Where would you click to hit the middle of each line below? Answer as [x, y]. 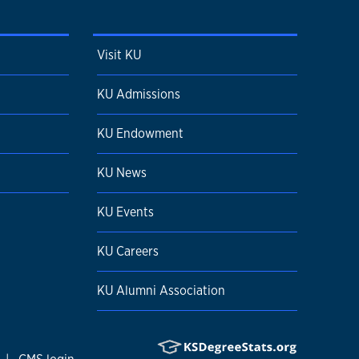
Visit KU [119, 54]
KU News [122, 172]
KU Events [125, 212]
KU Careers [128, 251]
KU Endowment [140, 133]
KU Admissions [139, 94]
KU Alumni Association [161, 290]
